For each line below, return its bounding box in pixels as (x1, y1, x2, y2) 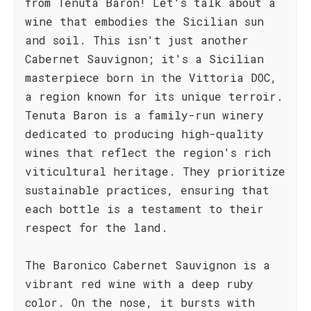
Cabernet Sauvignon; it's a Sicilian (25, 51, 264, 66)
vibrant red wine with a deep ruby (25, 276, 253, 291)
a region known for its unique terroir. (25, 89, 283, 103)
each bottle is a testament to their (25, 201, 264, 216)
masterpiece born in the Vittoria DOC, (25, 70, 277, 85)
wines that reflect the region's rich (25, 145, 271, 160)
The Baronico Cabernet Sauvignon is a (25, 258, 270, 272)
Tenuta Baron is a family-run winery (25, 108, 264, 122)
